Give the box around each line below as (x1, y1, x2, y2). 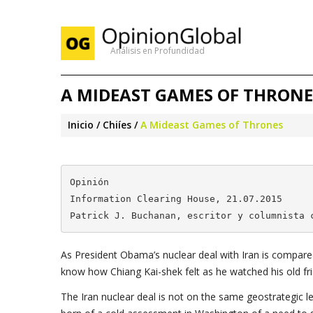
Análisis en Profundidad (110, 45, 205, 57)
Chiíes (103, 118, 131, 131)
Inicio (68, 118, 94, 131)
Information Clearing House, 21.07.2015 (69, 193, 282, 204)
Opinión (69, 176, 109, 187)
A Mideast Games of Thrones (140, 118, 283, 131)
